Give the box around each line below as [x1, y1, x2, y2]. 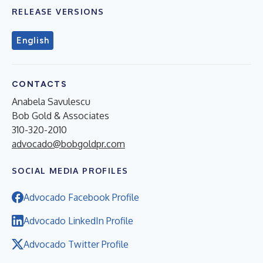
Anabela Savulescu [12, 95, 90, 107]
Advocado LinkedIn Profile [23, 214, 133, 227]
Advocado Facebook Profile [23, 191, 139, 203]
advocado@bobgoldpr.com [12, 137, 125, 150]
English [16, 35, 49, 46]
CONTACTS [12, 79, 68, 89]
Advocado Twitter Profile [23, 238, 129, 250]
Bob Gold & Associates [12, 109, 109, 122]
